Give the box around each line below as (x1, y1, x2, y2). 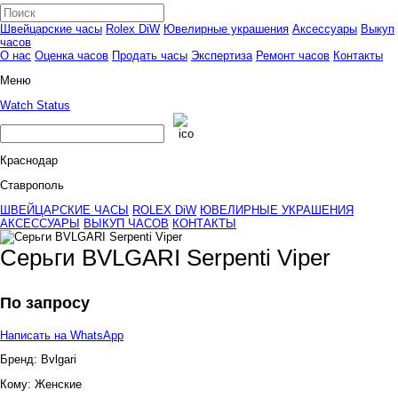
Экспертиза (191, 49, 252, 62)
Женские (35, 378, 82, 392)
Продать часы (112, 49, 187, 62)
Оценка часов (35, 49, 108, 62)
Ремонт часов (256, 49, 330, 62)
